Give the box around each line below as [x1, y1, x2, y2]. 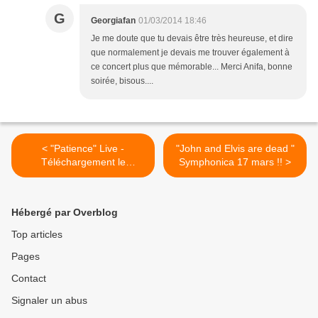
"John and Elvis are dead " [175, 143, 295, 155]
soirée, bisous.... [91, 76, 153, 87]
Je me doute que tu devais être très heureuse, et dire [91, 33, 293, 44]
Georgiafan [91, 16, 136, 26]
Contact [11, 273, 46, 285]
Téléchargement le [40, 156, 126, 168]
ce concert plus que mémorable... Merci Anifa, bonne [91, 62, 292, 72]
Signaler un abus [11, 295, 87, 307]
